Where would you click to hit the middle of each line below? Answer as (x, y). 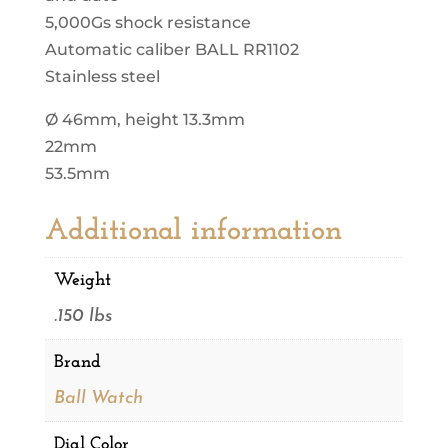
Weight (82, 281)
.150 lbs (82, 317)
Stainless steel (102, 77)
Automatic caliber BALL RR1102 (171, 50)
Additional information (193, 232)
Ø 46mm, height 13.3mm (144, 120)
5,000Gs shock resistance (147, 23)
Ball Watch (98, 399)
